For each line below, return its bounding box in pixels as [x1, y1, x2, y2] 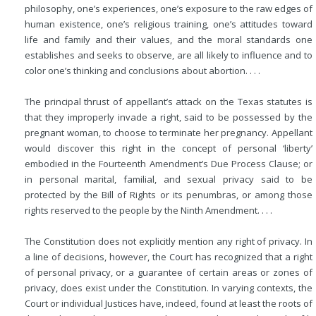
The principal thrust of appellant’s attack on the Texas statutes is [25, 95, 312, 108]
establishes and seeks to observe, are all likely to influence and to [25, 49, 312, 61]
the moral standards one [198, 33, 313, 46]
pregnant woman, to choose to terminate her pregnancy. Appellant [25, 126, 312, 139]
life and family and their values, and [25, 33, 199, 46]
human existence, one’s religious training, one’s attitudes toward [25, 18, 312, 30]
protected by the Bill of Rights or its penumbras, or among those [25, 188, 312, 201]
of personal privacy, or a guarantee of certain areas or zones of [25, 266, 312, 279]
